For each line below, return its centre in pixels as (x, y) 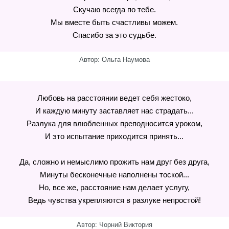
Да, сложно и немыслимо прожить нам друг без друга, (114, 162)
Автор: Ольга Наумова (114, 60)
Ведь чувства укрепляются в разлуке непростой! (114, 200)
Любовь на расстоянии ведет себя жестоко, (114, 98)
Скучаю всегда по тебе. (114, 9)
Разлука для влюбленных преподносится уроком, (114, 123)
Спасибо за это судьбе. (114, 35)
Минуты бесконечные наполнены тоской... (114, 175)
